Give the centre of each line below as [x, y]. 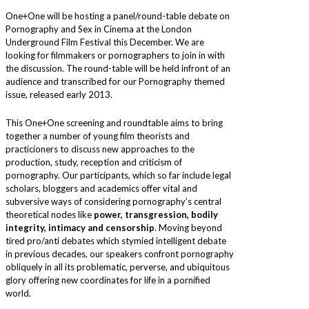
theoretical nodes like [50, 215]
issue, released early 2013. [59, 95]
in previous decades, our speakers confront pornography [120, 254]
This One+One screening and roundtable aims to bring [114, 123]
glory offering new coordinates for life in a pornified [108, 280]
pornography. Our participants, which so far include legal [118, 176]
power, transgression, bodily [156, 215]
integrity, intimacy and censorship [80, 228]
